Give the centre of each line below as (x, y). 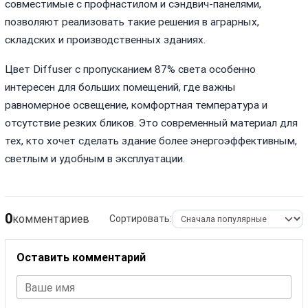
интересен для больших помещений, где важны (121, 88)
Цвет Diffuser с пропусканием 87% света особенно (131, 70)
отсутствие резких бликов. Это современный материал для (152, 123)
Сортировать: (140, 219)
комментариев (51, 219)
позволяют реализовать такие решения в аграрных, (132, 22)
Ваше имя (50, 287)
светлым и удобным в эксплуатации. (95, 159)
